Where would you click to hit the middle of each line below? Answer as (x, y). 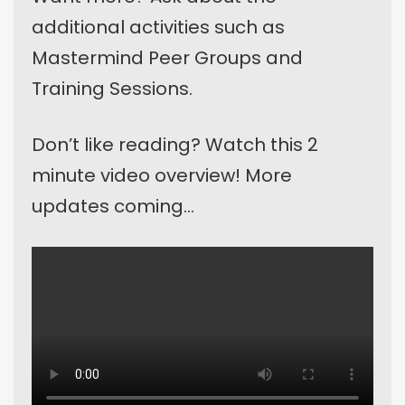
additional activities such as (158, 28)
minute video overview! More (162, 176)
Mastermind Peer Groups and (167, 58)
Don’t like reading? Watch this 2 (175, 145)
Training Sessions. (112, 89)
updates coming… (113, 207)
